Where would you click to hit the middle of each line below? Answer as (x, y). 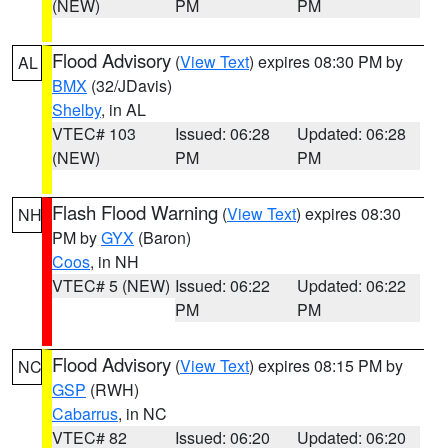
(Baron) (162, 237)
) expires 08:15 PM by (326, 365)
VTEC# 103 (94, 133)
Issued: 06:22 (222, 285)
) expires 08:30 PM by (326, 61)
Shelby (76, 109)
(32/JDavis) (129, 85)
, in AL (123, 109)
